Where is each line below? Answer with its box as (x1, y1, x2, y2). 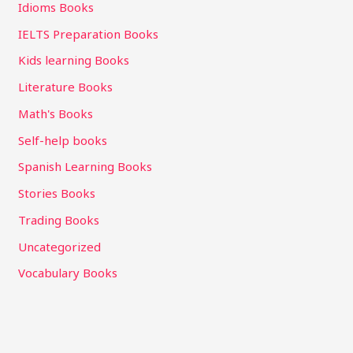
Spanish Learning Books (18, 158, 153, 175)
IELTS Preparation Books (18, 25, 159, 42)
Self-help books (18, 132, 108, 148)
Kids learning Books (18, 52, 130, 69)
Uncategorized (18, 238, 102, 255)
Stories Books (18, 185, 96, 202)
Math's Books (18, 105, 94, 121)
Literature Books (18, 79, 113, 95)
